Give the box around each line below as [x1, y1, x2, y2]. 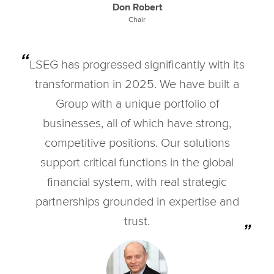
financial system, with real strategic [47, 172, 227, 190]
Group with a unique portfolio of [55, 94, 219, 111]
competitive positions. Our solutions [44, 133, 230, 150]
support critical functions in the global [40, 153, 234, 170]
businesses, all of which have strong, [43, 114, 231, 131]
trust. [124, 212, 150, 229]
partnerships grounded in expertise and [35, 192, 239, 209]
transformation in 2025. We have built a [35, 75, 239, 92]
